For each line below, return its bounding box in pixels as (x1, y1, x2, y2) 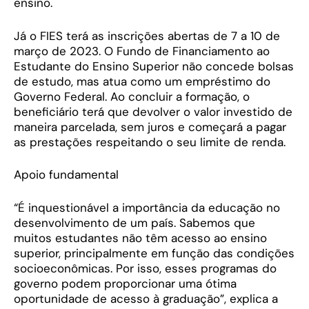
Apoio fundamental (14, 167, 119, 183)
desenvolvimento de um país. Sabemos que (14, 215, 255, 230)
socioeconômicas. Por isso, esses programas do (14, 260, 277, 276)
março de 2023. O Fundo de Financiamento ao (14, 43, 270, 59)
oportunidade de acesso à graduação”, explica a (14, 290, 278, 306)
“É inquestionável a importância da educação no (14, 199, 280, 215)
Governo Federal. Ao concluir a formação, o (14, 88, 250, 104)
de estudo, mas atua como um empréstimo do (14, 73, 270, 89)
